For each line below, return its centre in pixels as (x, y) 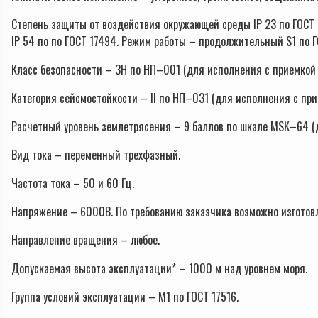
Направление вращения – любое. (86, 240)
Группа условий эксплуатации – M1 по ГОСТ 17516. (125, 297)
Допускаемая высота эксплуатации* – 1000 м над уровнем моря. (159, 269)
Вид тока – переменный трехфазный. (96, 155)
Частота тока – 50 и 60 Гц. (73, 183)
